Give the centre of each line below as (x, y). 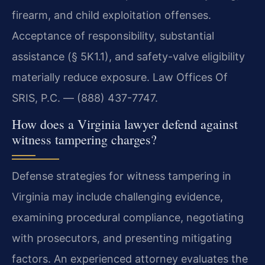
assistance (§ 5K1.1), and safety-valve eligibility (128, 56)
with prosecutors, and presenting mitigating (122, 238)
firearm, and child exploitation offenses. (112, 15)
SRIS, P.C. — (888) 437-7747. (85, 98)
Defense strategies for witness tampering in (122, 176)
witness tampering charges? (84, 140)
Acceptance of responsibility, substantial (113, 35)
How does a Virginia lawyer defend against (125, 124)
